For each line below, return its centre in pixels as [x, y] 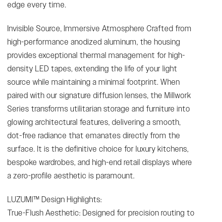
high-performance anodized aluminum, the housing [94, 42]
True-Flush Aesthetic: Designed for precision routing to [101, 213]
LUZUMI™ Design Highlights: [55, 199]
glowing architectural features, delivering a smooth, [94, 122]
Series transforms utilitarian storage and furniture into [99, 109]
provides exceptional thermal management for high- [96, 55]
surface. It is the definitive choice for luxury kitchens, [98, 149]
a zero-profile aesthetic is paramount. [71, 175]
